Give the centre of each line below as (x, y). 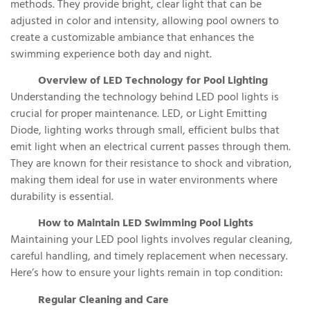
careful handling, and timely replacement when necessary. (149, 258)
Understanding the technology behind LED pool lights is (145, 99)
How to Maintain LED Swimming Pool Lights (146, 225)
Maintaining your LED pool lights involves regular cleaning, (152, 241)
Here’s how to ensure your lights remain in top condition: (147, 274)
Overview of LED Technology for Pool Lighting (153, 82)
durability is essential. (62, 198)
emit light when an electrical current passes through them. (151, 148)
